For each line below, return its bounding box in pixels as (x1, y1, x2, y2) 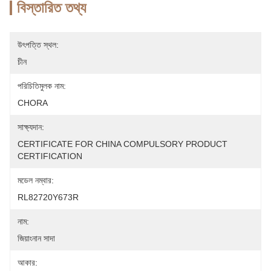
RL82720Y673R (18, 192, 79, 202)
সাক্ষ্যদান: (18, 122, 44, 132)
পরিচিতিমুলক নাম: (18, 81, 66, 91)
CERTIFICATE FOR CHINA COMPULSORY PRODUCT (18, 139, 227, 149)
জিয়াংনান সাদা (18, 233, 55, 243)
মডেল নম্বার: (18, 175, 54, 185)
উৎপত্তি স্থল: (18, 40, 59, 50)
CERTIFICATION (18, 151, 82, 161)
